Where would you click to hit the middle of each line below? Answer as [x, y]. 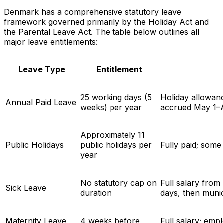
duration [96, 193]
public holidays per [116, 145]
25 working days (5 [116, 97]
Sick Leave [26, 188]
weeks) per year [111, 107]
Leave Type [42, 69]
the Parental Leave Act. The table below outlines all [102, 32]
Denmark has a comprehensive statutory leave [93, 12]
